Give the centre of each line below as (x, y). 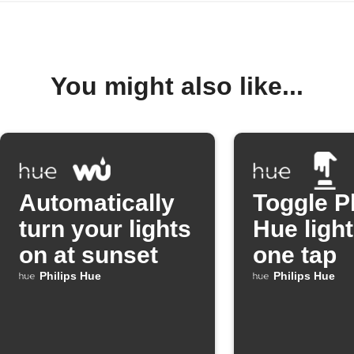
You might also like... (177, 86)
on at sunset (88, 254)
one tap (295, 254)
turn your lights (105, 228)
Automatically (97, 202)
